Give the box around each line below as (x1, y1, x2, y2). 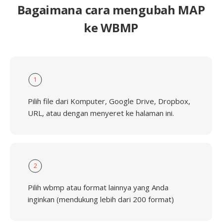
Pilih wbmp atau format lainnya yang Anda (28, 182, 168, 192)
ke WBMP (84, 19, 138, 36)
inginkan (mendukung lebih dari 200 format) (28, 194, 174, 204)
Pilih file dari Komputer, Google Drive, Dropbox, (28, 96, 190, 106)
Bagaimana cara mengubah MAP (17, 1, 205, 18)
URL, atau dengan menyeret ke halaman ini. (28, 108, 174, 118)
